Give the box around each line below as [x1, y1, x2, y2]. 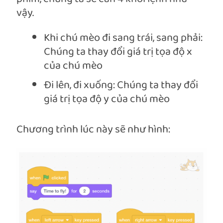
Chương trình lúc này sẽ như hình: [16, 120, 170, 139]
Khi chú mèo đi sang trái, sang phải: [44, 29, 203, 48]
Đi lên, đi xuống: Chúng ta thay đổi [44, 76, 198, 95]
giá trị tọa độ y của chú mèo [44, 90, 170, 109]
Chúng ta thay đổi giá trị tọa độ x [44, 43, 192, 62]
